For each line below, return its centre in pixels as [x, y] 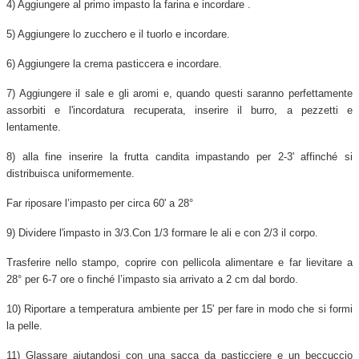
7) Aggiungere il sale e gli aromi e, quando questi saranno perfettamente [179, 93]
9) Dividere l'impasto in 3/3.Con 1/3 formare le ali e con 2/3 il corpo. [162, 232]
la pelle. [24, 325]
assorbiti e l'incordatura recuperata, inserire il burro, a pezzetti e [179, 110]
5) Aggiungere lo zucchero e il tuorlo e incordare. [118, 34]
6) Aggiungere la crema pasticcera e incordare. [114, 63]
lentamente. [34, 127]
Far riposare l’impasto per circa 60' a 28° [100, 203]
